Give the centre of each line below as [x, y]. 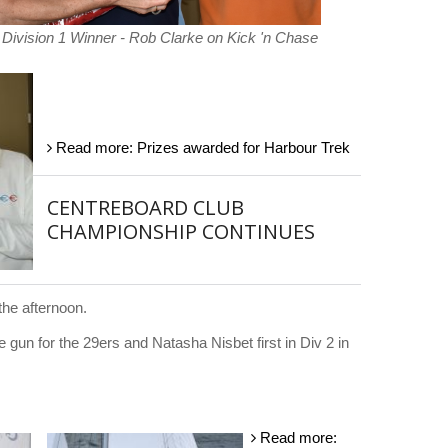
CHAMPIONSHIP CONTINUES [181, 231]
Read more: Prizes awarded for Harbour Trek [201, 147]
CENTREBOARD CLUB [145, 207]
